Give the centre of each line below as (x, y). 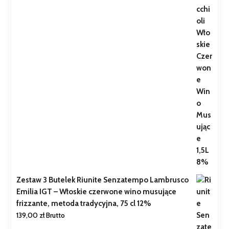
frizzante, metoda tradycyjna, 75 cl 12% (84, 204)
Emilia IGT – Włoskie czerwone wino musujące (97, 192)
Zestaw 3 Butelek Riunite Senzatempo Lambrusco (103, 180)
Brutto (56, 215)
